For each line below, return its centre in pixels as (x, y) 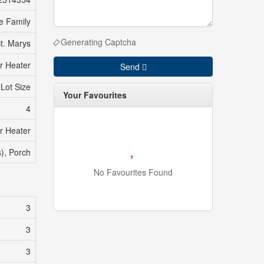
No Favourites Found (133, 172)
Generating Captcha (98, 42)
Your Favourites (95, 95)
